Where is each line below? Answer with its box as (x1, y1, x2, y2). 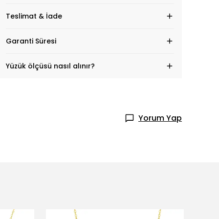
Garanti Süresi (6, 36, 56, 46)
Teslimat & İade (6, 11, 62, 21)
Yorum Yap (138, 112, 182, 124)
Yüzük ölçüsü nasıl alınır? (6, 61, 95, 71)
